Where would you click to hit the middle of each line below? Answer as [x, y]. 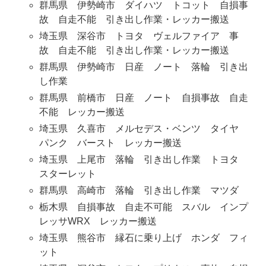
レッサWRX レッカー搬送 [98, 221]
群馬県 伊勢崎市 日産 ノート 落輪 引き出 [143, 67]
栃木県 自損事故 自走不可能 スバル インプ [143, 207]
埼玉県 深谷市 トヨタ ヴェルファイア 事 [139, 36]
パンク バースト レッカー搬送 [110, 143]
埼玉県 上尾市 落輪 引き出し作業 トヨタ [143, 160]
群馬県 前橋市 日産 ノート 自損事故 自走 [143, 98]
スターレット [67, 174]
